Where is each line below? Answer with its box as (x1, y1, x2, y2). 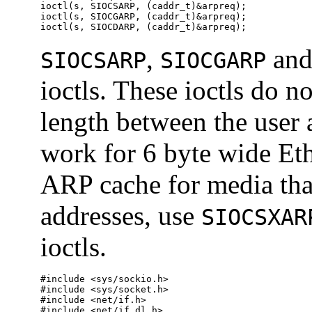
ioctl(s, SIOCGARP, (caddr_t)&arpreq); (40, 10, 247, 22)
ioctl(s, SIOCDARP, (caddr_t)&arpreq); (40, 21, 247, 32)
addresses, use (40, 200, 201, 231)
